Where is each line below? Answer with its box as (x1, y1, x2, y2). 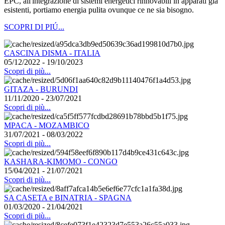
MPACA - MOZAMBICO (4, 121, 89, 130)
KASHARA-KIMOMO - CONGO (4, 157, 118, 166)
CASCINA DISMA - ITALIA (4, 48, 100, 57)
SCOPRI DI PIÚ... (4, 22, 64, 31)
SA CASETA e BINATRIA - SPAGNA (4, 193, 132, 202)
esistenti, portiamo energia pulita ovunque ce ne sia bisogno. (4, 5, 194, 14)
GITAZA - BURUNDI (4, 84, 78, 93)
